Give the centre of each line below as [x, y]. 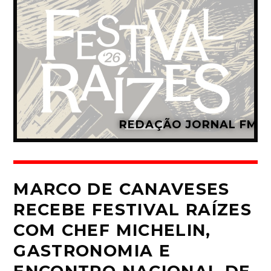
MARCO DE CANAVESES [122, 189]
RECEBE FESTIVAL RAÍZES [133, 210]
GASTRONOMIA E [92, 251]
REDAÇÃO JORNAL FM [188, 125]
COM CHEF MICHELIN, [112, 230]
